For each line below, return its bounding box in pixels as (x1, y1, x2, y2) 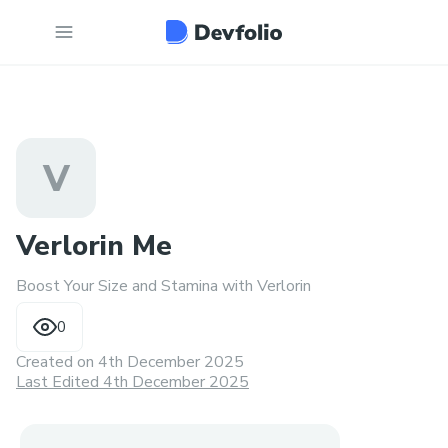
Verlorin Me (16, 227, 172, 265)
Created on (16, 351, 98, 373)
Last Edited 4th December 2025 (16, 371, 249, 393)
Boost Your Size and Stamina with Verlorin (16, 275, 311, 297)
